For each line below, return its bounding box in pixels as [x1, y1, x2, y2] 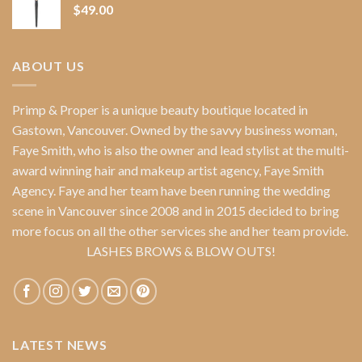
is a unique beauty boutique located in [99, 102, 308, 118]
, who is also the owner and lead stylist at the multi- [73, 142, 349, 158]
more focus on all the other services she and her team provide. [12, 223, 348, 239]
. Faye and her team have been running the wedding [53, 183, 330, 199]
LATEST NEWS [12, 337, 107, 353]
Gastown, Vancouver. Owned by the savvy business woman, [12, 122, 337, 138]
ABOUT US [12, 57, 85, 74]
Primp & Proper [12, 102, 99, 118]
